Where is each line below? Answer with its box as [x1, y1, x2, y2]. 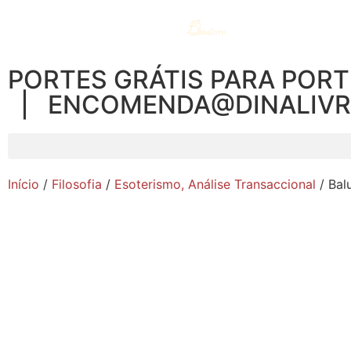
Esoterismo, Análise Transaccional [114, 176, 316, 192]
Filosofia [52, 176, 102, 192]
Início [8, 176, 39, 192]
